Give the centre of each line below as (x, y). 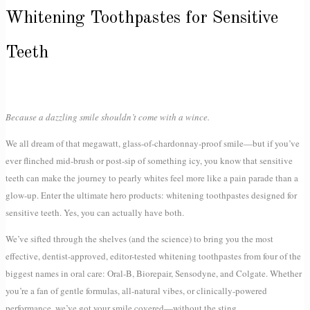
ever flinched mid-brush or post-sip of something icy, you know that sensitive (149, 161)
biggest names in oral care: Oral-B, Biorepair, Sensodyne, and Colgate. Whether (154, 274)
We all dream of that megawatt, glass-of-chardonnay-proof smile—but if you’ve (153, 144)
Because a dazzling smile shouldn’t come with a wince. (108, 117)
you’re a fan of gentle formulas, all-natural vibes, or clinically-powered (136, 291)
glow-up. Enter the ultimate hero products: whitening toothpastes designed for (151, 195)
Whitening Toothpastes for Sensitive (142, 19)
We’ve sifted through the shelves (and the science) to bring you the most (139, 239)
